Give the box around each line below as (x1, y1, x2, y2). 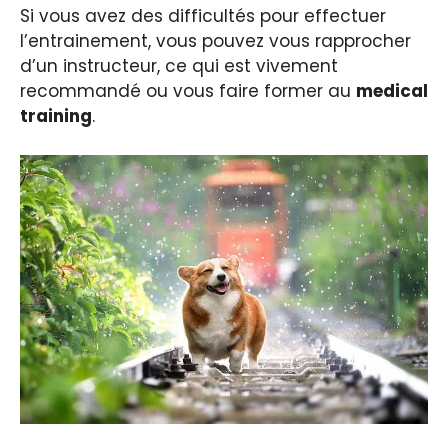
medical (356, 79, 428, 104)
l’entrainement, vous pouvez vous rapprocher (20, 29, 411, 54)
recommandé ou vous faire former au (20, 79, 356, 104)
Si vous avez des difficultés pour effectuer (20, 4, 386, 29)
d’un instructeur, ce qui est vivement (20, 54, 338, 79)
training (20, 104, 92, 129)
